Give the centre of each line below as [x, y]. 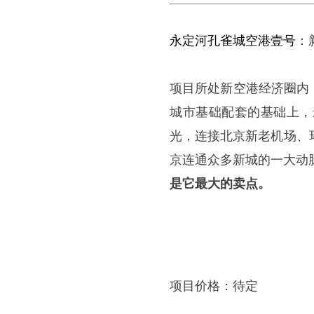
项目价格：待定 [214, 286]
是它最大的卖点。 [220, 184]
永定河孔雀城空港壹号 [233, 41]
